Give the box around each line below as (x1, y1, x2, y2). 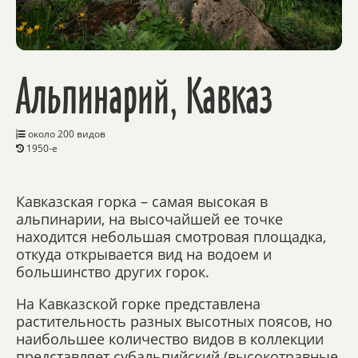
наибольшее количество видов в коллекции (16, 329, 324, 349)
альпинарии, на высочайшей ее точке (16, 209, 283, 229)
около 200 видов (26, 127, 105, 141)
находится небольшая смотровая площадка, (16, 227, 326, 247)
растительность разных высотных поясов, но (16, 312, 332, 332)
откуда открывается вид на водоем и (16, 245, 272, 265)
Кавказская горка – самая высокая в (16, 192, 268, 212)
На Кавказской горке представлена (16, 294, 261, 314)
